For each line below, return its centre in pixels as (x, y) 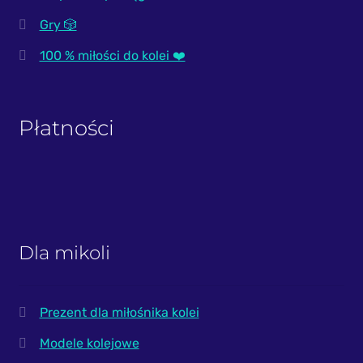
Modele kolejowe (89, 344)
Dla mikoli (64, 253)
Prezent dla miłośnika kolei (119, 313)
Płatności (66, 128)
